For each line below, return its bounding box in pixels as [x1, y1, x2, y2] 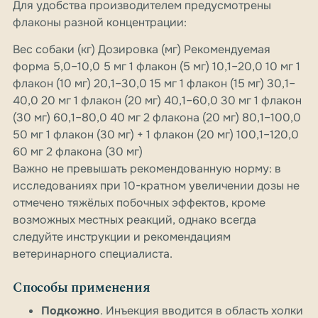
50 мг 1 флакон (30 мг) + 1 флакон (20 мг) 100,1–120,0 [13, 127, 299, 143]
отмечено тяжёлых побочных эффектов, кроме [13, 195, 265, 211]
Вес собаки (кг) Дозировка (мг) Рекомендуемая [13, 42, 270, 57]
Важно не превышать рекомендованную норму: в [13, 161, 281, 177]
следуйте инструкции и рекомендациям [13, 229, 231, 245]
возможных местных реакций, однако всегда [13, 212, 256, 228]
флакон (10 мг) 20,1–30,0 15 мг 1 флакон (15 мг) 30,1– [13, 76, 295, 92]
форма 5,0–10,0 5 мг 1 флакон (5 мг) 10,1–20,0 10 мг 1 [13, 59, 300, 75]
